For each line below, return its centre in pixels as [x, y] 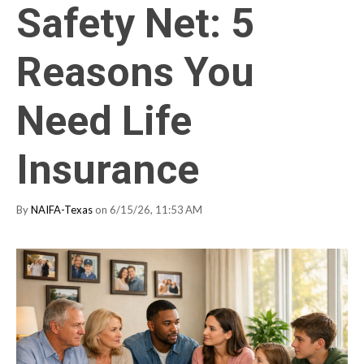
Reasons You [135, 72]
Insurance [108, 169]
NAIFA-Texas [62, 209]
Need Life [104, 121]
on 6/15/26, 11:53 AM [147, 209]
